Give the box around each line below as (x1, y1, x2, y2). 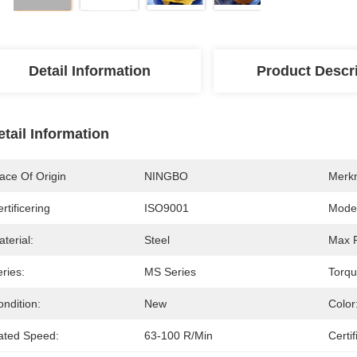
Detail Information (28, 63, 151, 79)
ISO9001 (144, 202, 189, 214)
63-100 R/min (144, 329, 213, 342)
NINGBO (144, 170, 188, 182)
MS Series (144, 265, 196, 278)
